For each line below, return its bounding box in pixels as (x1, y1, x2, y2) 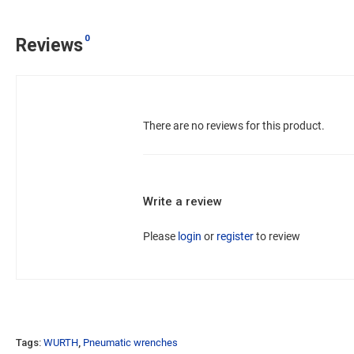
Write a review (143, 194, 222, 209)
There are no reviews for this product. (143, 119, 325, 132)
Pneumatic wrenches (83, 337, 178, 348)
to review (254, 230, 300, 243)
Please (143, 230, 178, 243)
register (217, 230, 254, 243)
